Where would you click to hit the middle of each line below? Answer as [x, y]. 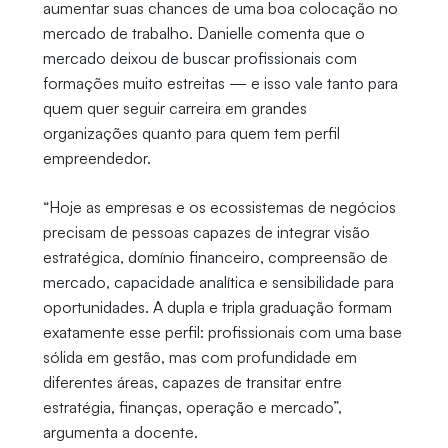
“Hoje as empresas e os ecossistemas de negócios [219, 207]
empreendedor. [96, 158]
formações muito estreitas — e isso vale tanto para [220, 83]
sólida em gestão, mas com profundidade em [199, 357]
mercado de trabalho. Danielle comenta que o [203, 33]
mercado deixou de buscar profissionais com [199, 58]
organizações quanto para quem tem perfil [191, 133]
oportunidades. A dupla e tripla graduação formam [217, 307]
